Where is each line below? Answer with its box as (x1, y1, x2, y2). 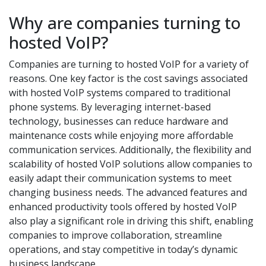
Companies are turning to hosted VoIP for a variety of (9, 58, 249, 71)
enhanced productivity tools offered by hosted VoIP (9, 200, 237, 213)
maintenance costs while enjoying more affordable (9, 129, 233, 142)
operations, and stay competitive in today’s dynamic (9, 243, 237, 256)
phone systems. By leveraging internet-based (9, 100, 211, 113)
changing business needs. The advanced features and (9, 186, 247, 199)
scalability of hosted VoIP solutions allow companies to (9, 157, 252, 170)
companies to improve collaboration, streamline (9, 229, 222, 242)
